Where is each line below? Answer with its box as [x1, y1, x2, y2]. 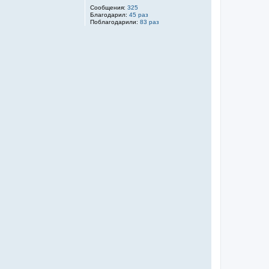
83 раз [140, 19, 159, 25]
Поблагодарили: [90, 19, 138, 25]
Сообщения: [90, 4, 125, 11]
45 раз [129, 11, 148, 18]
